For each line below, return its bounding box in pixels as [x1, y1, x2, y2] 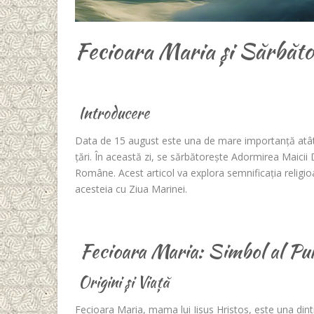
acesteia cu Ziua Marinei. [75, 182, 187, 196]
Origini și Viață [75, 270, 169, 293]
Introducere [75, 101, 149, 124]
